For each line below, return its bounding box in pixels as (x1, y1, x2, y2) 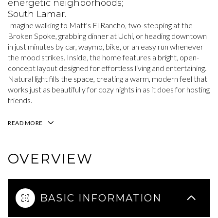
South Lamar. (8, 9, 66, 19)
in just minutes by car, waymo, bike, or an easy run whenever (8, 42, 203, 51)
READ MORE (8, 119, 43, 127)
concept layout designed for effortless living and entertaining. (8, 63, 206, 73)
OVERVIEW (8, 150, 93, 167)
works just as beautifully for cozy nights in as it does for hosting (8, 85, 210, 94)
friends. (8, 95, 32, 105)
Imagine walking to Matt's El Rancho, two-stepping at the (8, 20, 193, 30)
